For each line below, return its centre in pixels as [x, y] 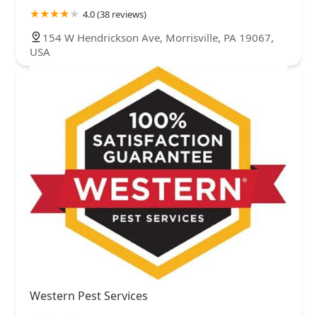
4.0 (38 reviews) [115, 15]
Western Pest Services [89, 296]
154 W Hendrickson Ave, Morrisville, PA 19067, [158, 38]
